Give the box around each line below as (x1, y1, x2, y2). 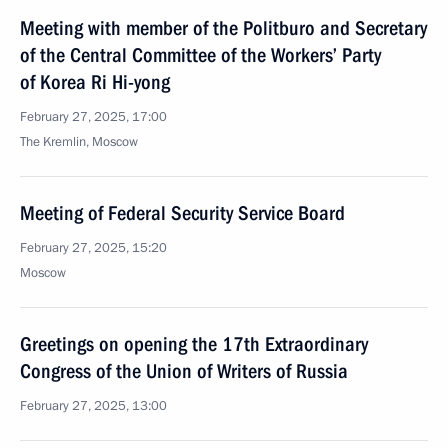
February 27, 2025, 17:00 (20, 108, 167, 126)
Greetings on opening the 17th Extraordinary (20, 332, 368, 356)
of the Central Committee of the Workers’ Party (20, 43, 381, 67)
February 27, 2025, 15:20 (20, 239, 167, 257)
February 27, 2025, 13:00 (20, 397, 167, 415)
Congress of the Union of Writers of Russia (20, 359, 348, 383)
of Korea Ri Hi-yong (20, 70, 170, 94)
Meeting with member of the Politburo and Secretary (20, 16, 427, 40)
